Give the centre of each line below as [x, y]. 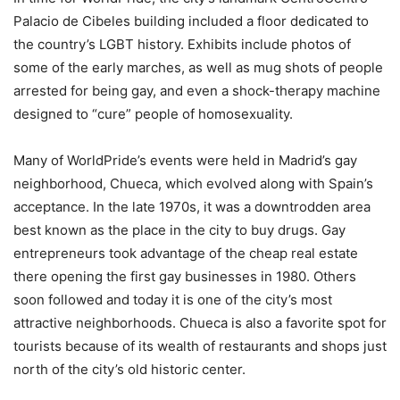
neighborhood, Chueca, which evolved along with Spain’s [193, 183]
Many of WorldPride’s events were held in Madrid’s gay [185, 160]
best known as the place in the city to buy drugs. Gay [179, 229]
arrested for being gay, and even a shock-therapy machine [197, 90]
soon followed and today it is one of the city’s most [173, 299]
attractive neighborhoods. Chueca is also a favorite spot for [200, 322]
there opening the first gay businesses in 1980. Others [185, 276]
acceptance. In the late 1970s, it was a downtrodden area [192, 206]
